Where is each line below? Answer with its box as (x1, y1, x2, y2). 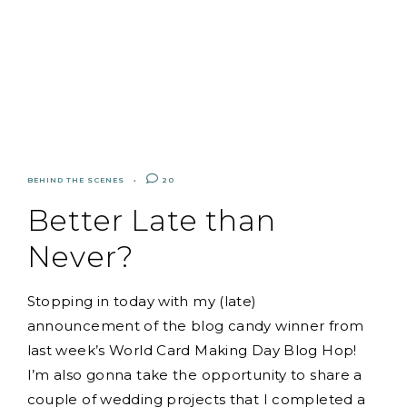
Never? (26, 238, 134, 274)
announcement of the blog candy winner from (26, 316, 364, 334)
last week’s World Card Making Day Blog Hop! (26, 341, 357, 359)
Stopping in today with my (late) (26, 292, 257, 310)
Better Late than (26, 202, 276, 238)
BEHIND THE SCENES (26, 174, 124, 184)
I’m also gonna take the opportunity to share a (26, 365, 362, 383)
